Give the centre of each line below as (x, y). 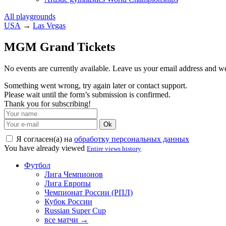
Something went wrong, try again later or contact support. (96, 85)
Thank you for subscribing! (47, 103)
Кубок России (68, 201)
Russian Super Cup (75, 210)
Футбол (37, 165)
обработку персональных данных (132, 139)
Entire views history (114, 148)
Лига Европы (68, 183)
